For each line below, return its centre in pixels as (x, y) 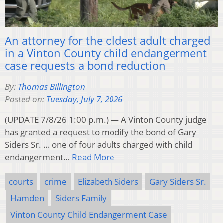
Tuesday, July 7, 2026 (84, 99)
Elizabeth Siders (108, 182)
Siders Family (81, 198)
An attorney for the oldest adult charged (108, 41)
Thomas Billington (52, 87)
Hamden (27, 198)
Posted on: (26, 99)
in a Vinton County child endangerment (106, 53)
